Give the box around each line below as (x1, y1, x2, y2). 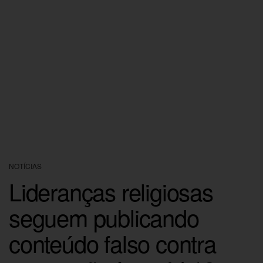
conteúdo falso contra (9, 226, 216, 259)
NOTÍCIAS (9, 161, 42, 171)
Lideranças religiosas (9, 174, 213, 208)
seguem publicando (9, 200, 199, 234)
